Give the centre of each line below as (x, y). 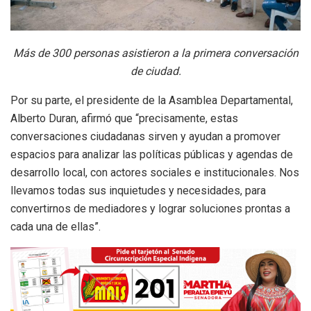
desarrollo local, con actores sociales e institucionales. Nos (155, 173)
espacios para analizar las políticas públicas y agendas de (152, 155)
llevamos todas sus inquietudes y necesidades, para (138, 191)
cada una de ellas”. (56, 227)
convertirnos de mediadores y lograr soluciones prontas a (150, 209)
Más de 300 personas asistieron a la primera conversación (155, 53)
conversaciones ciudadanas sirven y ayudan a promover (145, 137)
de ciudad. (155, 72)
